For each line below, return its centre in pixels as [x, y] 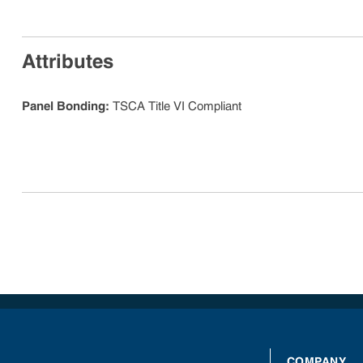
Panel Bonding [64, 106]
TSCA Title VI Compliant [177, 106]
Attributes [68, 61]
